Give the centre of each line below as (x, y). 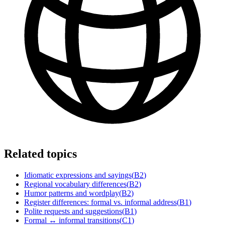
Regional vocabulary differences (75, 184)
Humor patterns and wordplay (72, 193)
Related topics (40, 154)
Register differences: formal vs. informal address (100, 202)
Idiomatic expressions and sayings (78, 175)
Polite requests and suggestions (73, 211)
